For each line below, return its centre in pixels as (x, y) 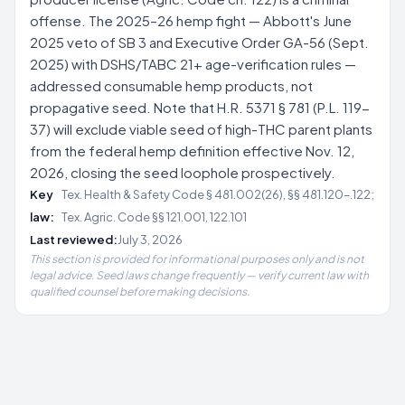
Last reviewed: (74, 240)
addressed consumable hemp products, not (171, 85)
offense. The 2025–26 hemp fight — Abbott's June (191, 20)
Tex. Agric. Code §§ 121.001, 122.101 (154, 217)
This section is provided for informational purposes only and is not (197, 259)
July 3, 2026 (150, 240)
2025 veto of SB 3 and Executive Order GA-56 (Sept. (199, 42)
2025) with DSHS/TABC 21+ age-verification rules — (193, 64)
